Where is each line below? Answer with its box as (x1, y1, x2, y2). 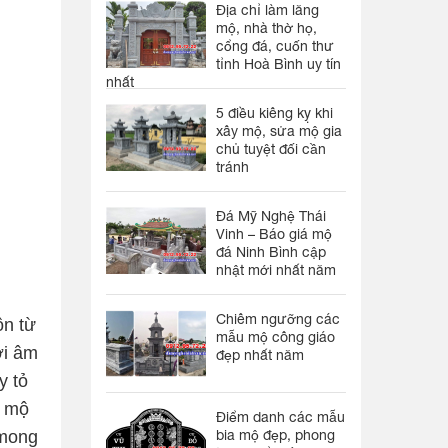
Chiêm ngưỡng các (216, 311, 340, 327)
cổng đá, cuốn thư (216, 38, 334, 54)
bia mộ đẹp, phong (216, 427, 335, 443)
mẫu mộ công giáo (216, 329, 335, 345)
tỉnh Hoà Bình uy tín (216, 56, 341, 72)
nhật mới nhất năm (216, 262, 336, 278)
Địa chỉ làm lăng (216, 2, 319, 18)
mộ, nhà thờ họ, (216, 20, 317, 36)
